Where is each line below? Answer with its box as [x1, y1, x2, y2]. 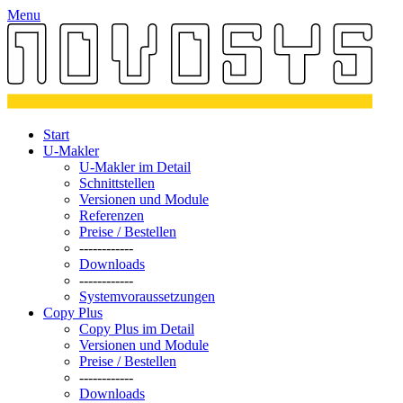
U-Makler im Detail [79, 159, 191, 175]
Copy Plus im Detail [79, 321, 194, 337]
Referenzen [79, 208, 144, 224]
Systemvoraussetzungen [79, 289, 215, 305]
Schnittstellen [79, 175, 155, 192]
